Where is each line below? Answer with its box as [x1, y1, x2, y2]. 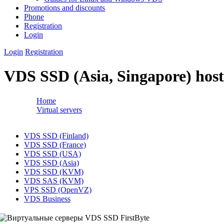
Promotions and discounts [24, 3, 105, 12]
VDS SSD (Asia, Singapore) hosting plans [36, 114, 171, 123]
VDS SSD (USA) [24, 149, 81, 158]
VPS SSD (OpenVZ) [24, 185, 91, 194]
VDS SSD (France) [24, 140, 86, 149]
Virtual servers [36, 105, 82, 114]
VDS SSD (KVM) [24, 167, 83, 176]
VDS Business [24, 194, 70, 203]
